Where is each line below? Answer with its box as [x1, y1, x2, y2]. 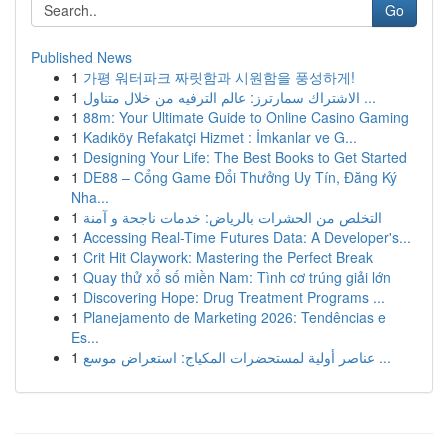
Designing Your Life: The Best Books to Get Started [83, 147, 407, 167]
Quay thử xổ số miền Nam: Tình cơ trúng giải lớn [83, 267, 391, 287]
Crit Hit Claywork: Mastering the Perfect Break [83, 247, 373, 267]
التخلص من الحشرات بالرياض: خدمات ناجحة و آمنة [83, 207, 382, 227]
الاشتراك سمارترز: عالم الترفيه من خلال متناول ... [360, 87, 376, 107]
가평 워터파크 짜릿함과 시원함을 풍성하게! [83, 67, 355, 87]
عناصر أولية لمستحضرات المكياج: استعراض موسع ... [375, 347, 391, 367]
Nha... [71, 187, 109, 207]
